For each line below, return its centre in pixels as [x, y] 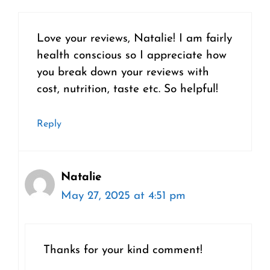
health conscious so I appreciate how [132, 56]
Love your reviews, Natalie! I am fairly [134, 39]
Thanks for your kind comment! [123, 251]
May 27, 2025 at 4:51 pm [123, 196]
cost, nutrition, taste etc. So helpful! [127, 90]
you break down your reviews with [123, 73]
